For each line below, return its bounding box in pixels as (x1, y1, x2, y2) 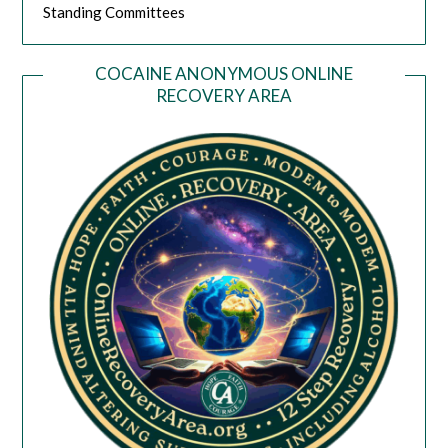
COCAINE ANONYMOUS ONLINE (95, 62, 353, 84)
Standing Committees (43, 2, 186, 21)
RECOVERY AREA (156, 84, 292, 106)
